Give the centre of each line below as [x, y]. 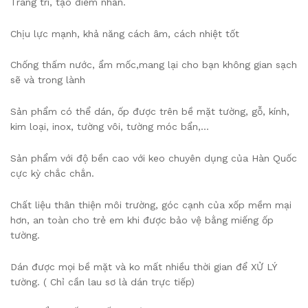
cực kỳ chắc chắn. [52, 173]
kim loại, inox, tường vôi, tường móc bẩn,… [110, 127]
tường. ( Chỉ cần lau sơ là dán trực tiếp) [102, 282]
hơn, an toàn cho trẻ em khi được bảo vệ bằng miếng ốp [142, 220]
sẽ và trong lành [48, 80]
